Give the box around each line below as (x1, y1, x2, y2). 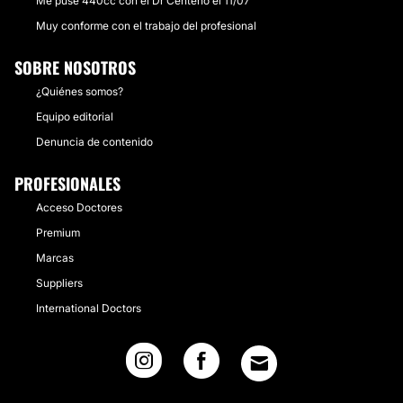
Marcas (36, 251, 74, 264)
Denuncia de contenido (36, 135, 153, 148)
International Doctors (36, 301, 141, 315)
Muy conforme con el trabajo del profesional (36, 19, 256, 32)
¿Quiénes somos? (36, 85, 123, 98)
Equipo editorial (36, 110, 113, 123)
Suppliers (36, 276, 83, 290)
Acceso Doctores (36, 201, 122, 214)
